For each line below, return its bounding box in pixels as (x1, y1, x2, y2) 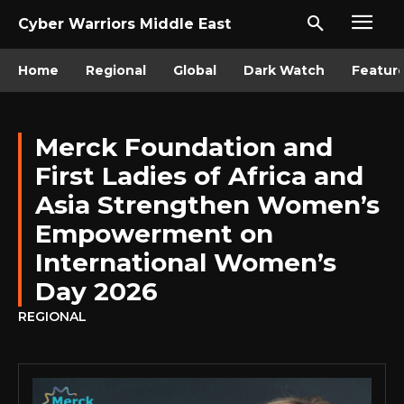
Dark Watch (243, 62, 325, 78)
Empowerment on (35, 218, 273, 249)
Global (173, 62, 216, 78)
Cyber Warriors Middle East (18, 15, 231, 32)
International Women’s (35, 247, 336, 278)
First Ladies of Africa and (35, 161, 363, 191)
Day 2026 (35, 276, 158, 307)
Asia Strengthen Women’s (35, 189, 380, 220)
